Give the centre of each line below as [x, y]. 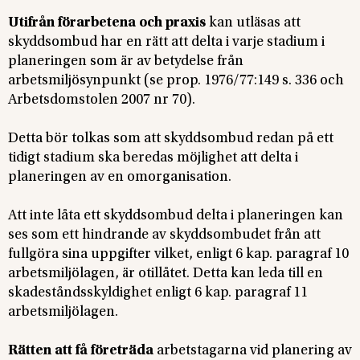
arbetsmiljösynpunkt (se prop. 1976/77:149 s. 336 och [176, 81]
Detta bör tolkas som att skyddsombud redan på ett [171, 139]
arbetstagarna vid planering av [253, 351]
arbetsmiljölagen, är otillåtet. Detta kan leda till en [166, 274]
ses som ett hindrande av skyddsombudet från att [164, 235]
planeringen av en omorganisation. [120, 177]
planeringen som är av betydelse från [126, 61]
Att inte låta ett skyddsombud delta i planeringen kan [176, 216]
